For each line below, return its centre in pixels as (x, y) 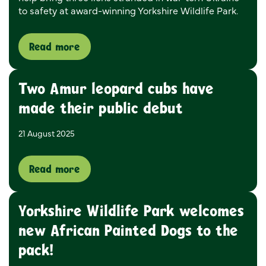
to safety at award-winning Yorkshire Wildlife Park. (128, 10)
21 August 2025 (47, 133)
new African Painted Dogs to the (128, 231)
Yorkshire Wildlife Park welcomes (131, 211)
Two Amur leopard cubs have (116, 89)
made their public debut (101, 108)
